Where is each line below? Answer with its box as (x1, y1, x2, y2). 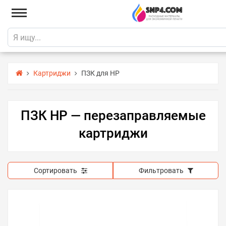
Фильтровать (138, 166, 184, 175)
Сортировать (33, 166, 77, 175)
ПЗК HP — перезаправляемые (20, 108, 206, 123)
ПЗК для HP (81, 69, 120, 77)
